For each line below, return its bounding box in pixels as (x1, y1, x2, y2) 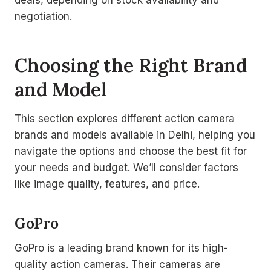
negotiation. (15, 10, 72, 22)
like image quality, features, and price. (15, 178, 200, 190)
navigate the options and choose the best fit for (15, 145, 247, 157)
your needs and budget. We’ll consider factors (15, 162, 238, 174)
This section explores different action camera (15, 113, 235, 125)
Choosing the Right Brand (15, 53, 247, 77)
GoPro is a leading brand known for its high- (15, 242, 228, 254)
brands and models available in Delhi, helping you (15, 129, 255, 141)
